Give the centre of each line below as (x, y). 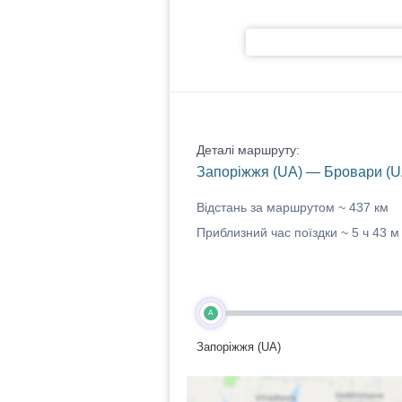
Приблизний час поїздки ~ (274, 232)
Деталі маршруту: (248, 150)
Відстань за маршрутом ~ (272, 207)
